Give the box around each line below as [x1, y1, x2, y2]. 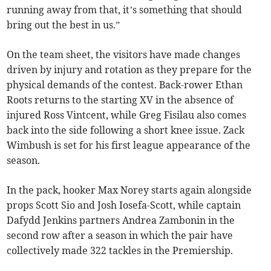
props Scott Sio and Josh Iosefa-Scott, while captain [7, 199, 241, 212]
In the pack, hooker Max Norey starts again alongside [7, 184, 252, 197]
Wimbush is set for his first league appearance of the [7, 139, 251, 152]
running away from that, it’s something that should [7, 4, 243, 16]
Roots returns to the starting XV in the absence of [7, 94, 234, 106]
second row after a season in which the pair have [7, 229, 233, 242]
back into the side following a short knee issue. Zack [7, 124, 245, 137]
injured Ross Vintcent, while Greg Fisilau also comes [7, 109, 247, 122]
